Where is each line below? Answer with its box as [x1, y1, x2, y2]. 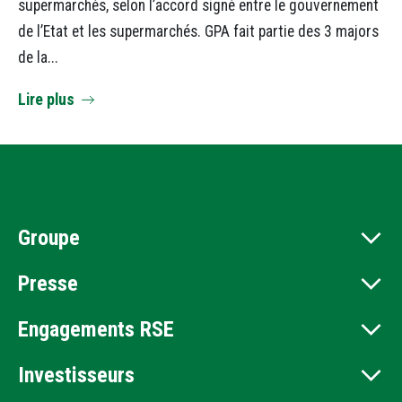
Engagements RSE [18, 316, 174, 342]
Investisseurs [18, 362, 135, 388]
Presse [18, 270, 78, 296]
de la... [18, 48, 58, 66]
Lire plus [18, 90, 74, 109]
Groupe [18, 225, 80, 251]
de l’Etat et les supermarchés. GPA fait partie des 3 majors [18, 22, 379, 40]
